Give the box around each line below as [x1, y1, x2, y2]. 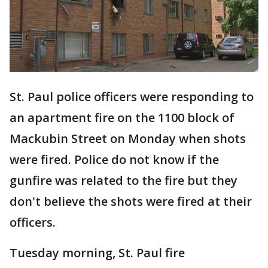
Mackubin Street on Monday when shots [10, 130, 246, 147]
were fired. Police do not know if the [10, 151, 219, 168]
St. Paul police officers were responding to [10, 89, 254, 105]
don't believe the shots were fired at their [10, 193, 252, 210]
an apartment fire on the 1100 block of [10, 109, 234, 126]
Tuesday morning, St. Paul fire [10, 245, 185, 261]
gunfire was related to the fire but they [10, 172, 237, 189]
